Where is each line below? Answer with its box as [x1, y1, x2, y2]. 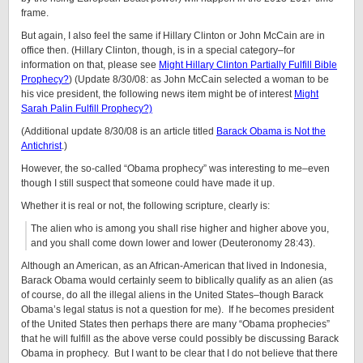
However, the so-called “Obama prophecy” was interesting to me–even [21, 163, 330, 174]
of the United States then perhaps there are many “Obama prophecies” [21, 318, 330, 330]
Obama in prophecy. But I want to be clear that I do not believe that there [21, 348, 338, 359]
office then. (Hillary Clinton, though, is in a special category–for [21, 45, 295, 56]
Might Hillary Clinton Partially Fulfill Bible [159, 59, 337, 70]
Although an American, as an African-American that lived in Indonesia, [21, 260, 327, 271]
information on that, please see [21, 59, 159, 70]
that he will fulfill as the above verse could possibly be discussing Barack [21, 333, 339, 344]
